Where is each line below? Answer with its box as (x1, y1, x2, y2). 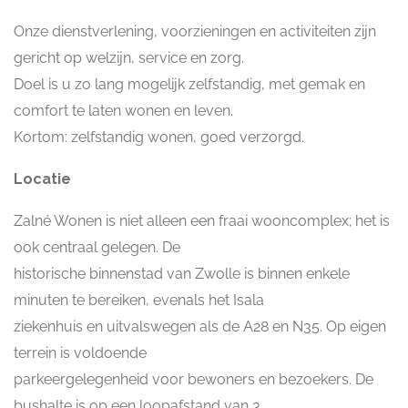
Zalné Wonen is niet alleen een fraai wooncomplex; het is (14, 212, 390, 229)
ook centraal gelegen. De (14, 239, 180, 256)
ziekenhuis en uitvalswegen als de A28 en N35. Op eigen (14, 318, 386, 335)
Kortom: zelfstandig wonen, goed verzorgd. (14, 128, 304, 146)
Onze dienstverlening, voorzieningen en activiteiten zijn (14, 23, 376, 40)
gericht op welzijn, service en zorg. (14, 49, 244, 66)
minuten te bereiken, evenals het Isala (14, 291, 264, 309)
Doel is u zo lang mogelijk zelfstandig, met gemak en (14, 76, 365, 93)
